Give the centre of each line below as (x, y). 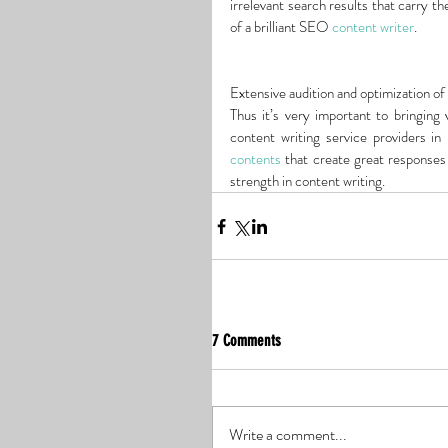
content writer (373, 27)
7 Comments (246, 341)
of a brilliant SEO (281, 27)
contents (255, 159)
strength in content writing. (307, 181)
